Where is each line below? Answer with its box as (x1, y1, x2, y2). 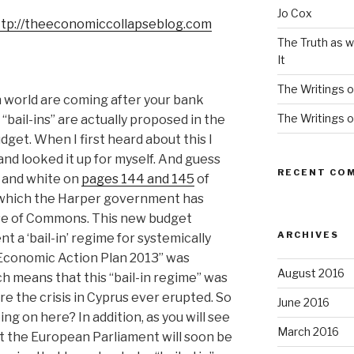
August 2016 (277, 266, 345, 281)
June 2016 (277, 296, 330, 310)
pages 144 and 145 (81, 171, 194, 187)
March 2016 (277, 325, 339, 339)
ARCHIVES (277, 229, 339, 241)
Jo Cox (277, 6, 312, 21)
